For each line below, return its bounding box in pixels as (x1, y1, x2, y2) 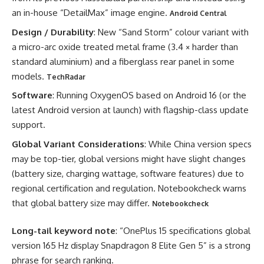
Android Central (170, 9, 227, 18)
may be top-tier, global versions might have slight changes (12, 153, 246, 164)
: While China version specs (144, 138, 252, 150)
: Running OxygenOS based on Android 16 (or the (52, 90, 246, 101)
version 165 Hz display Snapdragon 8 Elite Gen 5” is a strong (12, 240, 250, 251)
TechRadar (47, 72, 85, 81)
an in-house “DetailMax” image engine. (12, 7, 170, 18)
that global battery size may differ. (12, 197, 152, 209)
